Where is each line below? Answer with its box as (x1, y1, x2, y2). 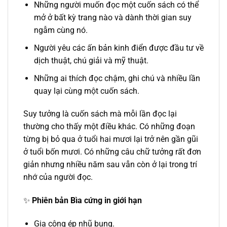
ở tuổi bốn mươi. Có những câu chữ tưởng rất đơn (23, 147, 201, 157)
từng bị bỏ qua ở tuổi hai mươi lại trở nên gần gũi (23, 134, 198, 144)
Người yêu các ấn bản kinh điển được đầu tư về (33, 43, 204, 53)
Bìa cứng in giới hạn (70, 196, 142, 206)
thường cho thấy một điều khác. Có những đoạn (23, 122, 195, 132)
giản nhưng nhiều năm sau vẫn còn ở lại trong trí (23, 160, 197, 170)
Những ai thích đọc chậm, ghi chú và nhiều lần (33, 73, 200, 83)
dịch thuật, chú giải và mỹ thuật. (33, 55, 148, 65)
